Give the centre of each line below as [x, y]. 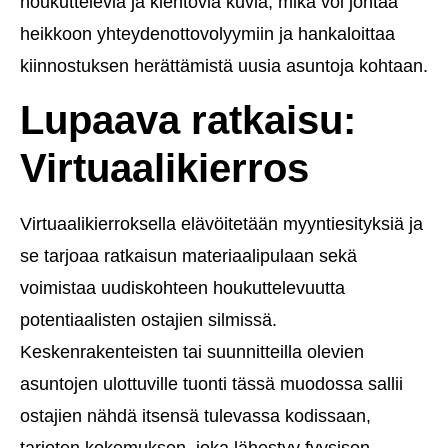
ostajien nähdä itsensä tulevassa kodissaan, [195, 415]
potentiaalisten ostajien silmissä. [148, 319]
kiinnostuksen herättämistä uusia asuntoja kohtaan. [224, 65]
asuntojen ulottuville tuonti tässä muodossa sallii [211, 383]
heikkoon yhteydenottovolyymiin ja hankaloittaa [207, 33]
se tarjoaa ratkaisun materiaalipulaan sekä [188, 255]
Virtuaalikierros [164, 167]
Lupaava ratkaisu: [188, 119]
